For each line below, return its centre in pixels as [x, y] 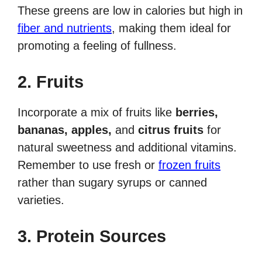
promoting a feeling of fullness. [97, 46]
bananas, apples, [65, 130]
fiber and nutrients [65, 28]
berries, [197, 113]
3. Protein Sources [92, 237]
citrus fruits [171, 130]
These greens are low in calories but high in [130, 11]
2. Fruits [51, 82]
